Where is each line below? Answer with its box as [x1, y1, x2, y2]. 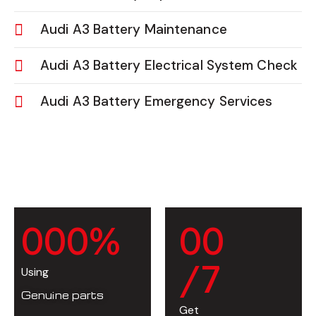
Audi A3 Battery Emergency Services [40, 92, 273, 111]
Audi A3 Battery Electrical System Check [40, 56, 298, 75]
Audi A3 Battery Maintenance [40, 20, 227, 39]
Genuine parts [21, 288, 104, 302]
